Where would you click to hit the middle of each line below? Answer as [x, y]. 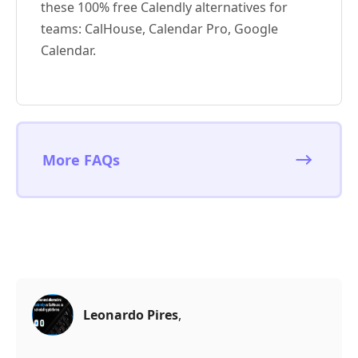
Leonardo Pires [131, 314]
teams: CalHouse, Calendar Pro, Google [159, 28]
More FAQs [81, 159]
